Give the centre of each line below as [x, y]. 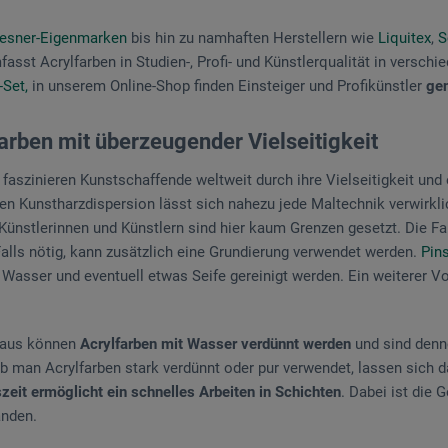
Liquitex [404, 37]
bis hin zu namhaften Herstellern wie [252, 37]
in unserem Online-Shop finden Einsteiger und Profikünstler [227, 85]
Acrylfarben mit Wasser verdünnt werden [215, 343]
